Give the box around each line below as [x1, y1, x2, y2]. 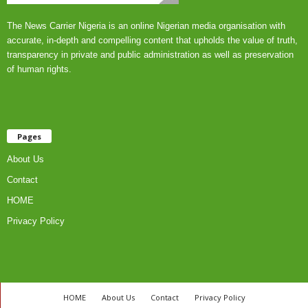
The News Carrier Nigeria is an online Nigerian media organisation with [7, 21, 285, 32]
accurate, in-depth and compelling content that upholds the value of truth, [7, 35, 298, 46]
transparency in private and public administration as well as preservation [7, 49, 294, 60]
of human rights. [7, 64, 71, 75]
